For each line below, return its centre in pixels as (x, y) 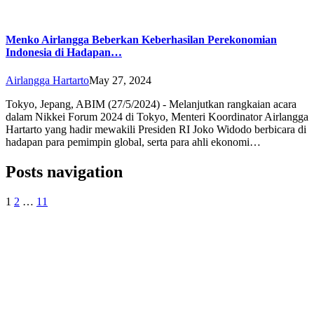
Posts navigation (64, 171)
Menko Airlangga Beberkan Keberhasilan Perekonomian (141, 40)
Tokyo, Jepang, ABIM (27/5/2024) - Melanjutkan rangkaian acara (151, 104)
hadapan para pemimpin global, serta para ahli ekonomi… (133, 142)
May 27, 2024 (120, 80)
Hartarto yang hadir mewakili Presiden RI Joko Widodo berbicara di (156, 129)
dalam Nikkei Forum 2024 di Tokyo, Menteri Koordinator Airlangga (157, 116)
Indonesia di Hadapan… (64, 53)
